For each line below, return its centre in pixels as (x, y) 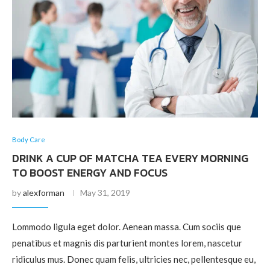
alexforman (44, 192)
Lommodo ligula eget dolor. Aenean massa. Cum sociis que (127, 226)
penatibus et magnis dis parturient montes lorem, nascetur (127, 243)
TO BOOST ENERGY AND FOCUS (90, 172)
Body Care (29, 139)
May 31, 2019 (105, 192)
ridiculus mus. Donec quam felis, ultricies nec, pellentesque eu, (134, 259)
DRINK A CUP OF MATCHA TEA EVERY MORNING (130, 158)
